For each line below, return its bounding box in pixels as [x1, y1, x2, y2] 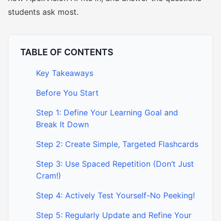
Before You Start [36, 88, 99, 98]
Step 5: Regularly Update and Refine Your [36, 210, 191, 220]
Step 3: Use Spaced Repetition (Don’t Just [36, 159, 194, 169]
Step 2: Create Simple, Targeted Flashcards [36, 139, 198, 149]
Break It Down [36, 119, 89, 129]
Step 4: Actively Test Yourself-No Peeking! [36, 190, 195, 200]
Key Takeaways [36, 68, 93, 78]
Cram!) [36, 171, 61, 181]
